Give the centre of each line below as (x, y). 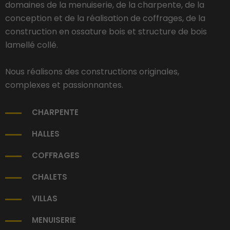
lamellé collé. (32, 45)
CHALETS (50, 177)
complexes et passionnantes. (64, 85)
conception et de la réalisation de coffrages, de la (105, 18)
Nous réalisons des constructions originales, (92, 72)
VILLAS (45, 198)
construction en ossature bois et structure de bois (106, 32)
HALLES (46, 134)
